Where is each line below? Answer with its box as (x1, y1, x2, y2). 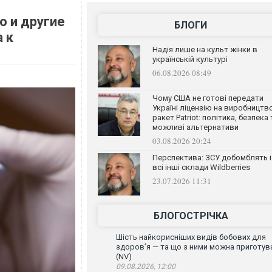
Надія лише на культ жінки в (152, 45, 257, 54)
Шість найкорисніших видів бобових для (115, 233, 266, 242)
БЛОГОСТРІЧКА (153, 210, 228, 222)
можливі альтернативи (152, 123, 239, 132)
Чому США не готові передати (152, 93, 263, 103)
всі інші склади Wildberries (152, 163, 250, 172)
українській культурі (152, 55, 228, 64)
